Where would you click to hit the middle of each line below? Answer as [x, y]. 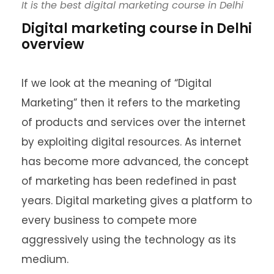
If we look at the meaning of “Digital [117, 83]
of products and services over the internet [134, 123]
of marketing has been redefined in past [129, 181]
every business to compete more [109, 220]
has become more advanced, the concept [135, 162]
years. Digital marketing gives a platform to [137, 201]
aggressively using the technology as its [129, 240]
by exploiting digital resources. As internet [131, 142]
